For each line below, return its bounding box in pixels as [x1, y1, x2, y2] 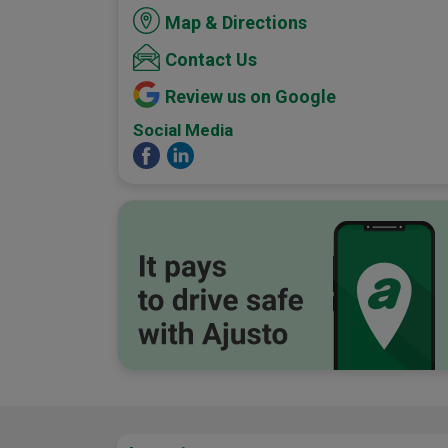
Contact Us [165, 49, 257, 71]
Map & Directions [165, 12, 307, 34]
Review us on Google [165, 86, 336, 108]
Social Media [133, 120, 233, 141]
